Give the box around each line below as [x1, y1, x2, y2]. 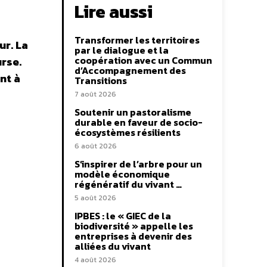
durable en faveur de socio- [74, 115, 203, 130]
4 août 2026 [74, 254, 116, 266]
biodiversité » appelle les [74, 219, 193, 234]
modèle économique [74, 167, 170, 182]
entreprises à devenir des [74, 229, 192, 244]
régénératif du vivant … [74, 177, 182, 192]
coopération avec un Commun [74, 53, 212, 68]
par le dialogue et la [74, 43, 169, 58]
